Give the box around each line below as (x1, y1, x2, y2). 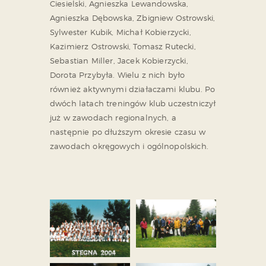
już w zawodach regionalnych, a (50, 112, 176, 122)
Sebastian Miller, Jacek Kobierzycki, (50, 55, 188, 65)
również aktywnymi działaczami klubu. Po (50, 84, 216, 94)
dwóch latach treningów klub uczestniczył (50, 98, 216, 108)
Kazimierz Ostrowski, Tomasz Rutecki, (50, 41, 196, 51)
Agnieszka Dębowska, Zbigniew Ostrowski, (50, 12, 216, 23)
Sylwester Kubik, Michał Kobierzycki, (50, 27, 191, 37)
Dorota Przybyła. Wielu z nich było (50, 69, 185, 80)
